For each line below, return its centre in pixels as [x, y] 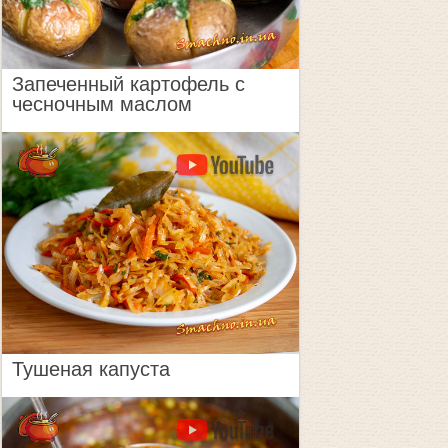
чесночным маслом [101, 103]
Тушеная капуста [90, 369]
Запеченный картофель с [128, 83]
